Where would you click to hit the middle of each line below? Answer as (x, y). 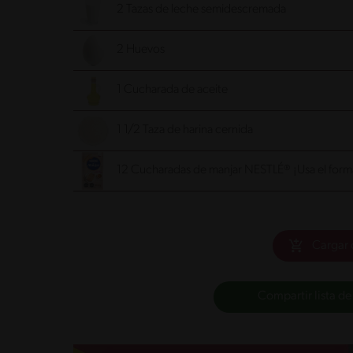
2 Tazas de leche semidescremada (201, 10)
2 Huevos (141, 50)
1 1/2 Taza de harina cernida (185, 130)
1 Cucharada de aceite (172, 90)
